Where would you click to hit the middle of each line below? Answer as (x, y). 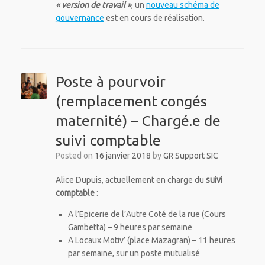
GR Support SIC (190, 155)
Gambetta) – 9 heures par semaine (130, 227)
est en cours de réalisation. (154, 17)
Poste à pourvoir (110, 81)
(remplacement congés (131, 101)
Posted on (77, 155)
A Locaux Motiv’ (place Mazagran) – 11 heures (151, 240)
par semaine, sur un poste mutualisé (134, 253)
